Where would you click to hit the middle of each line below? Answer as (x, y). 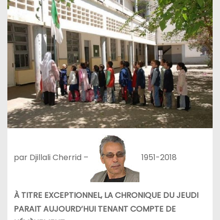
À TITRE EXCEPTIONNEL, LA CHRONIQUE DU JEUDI (106, 195)
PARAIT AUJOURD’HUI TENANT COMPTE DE (95, 209)
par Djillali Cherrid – (52, 158)
